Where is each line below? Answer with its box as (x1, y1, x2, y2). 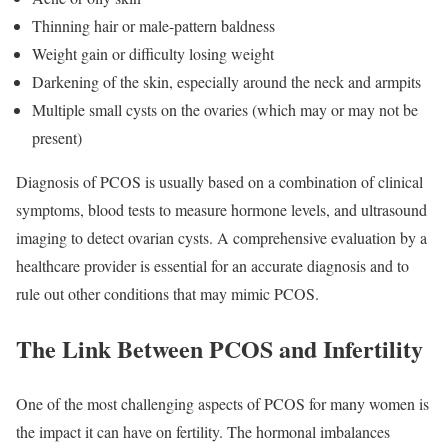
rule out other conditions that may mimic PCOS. (16, 282, 319, 304)
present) (32, 126, 82, 148)
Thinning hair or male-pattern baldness (32, 14, 275, 36)
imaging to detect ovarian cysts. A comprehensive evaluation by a (16, 226, 427, 248)
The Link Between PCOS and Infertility (16, 330, 423, 366)
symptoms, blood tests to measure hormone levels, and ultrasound (16, 198, 427, 220)
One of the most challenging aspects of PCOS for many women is (16, 392, 429, 414)
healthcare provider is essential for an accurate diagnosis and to (16, 254, 409, 276)
